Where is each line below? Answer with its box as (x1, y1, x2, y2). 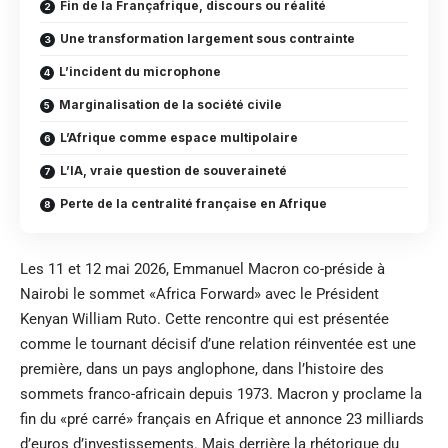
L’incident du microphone (59, 64, 221, 80)
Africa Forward (156, 285, 254, 304)
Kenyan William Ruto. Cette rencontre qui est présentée (20, 310, 389, 329)
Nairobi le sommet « (20, 285, 156, 304)
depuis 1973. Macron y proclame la (185, 385, 422, 404)
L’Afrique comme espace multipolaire (60, 130, 298, 146)
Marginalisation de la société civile (59, 97, 282, 113)
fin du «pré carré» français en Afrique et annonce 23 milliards (20, 410, 424, 429)
